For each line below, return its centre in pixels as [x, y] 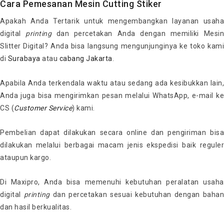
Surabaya [24, 58]
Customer [30, 108]
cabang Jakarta [86, 58]
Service [60, 108]
